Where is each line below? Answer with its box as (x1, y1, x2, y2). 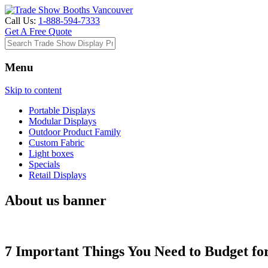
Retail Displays (29, 170, 86, 181)
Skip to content (5, 85, 62, 96)
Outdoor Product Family (29, 127, 121, 138)
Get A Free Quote (5, 26, 72, 36)
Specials (29, 159, 60, 170)
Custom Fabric (29, 138, 84, 148)
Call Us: (5, 16, 38, 26)
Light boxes (29, 148, 74, 159)
